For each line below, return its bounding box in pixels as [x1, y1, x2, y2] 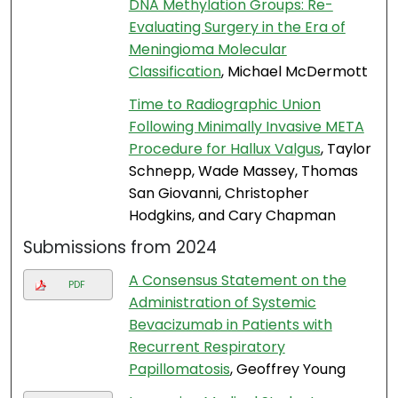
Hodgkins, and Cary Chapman [128, 205, 336, 227]
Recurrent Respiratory [128, 337, 285, 358]
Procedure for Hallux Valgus [128, 139, 321, 160]
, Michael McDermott [220, 61, 368, 83]
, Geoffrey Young [229, 359, 346, 380]
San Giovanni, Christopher [128, 183, 309, 204]
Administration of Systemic [128, 292, 316, 314]
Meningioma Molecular [128, 39, 287, 60]
